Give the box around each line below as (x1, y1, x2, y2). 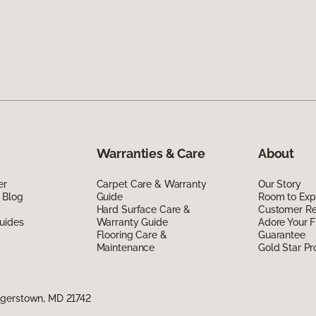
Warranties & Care (96, 145, 205, 161)
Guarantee (257, 229, 305, 241)
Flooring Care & (96, 229, 167, 241)
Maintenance (96, 241, 155, 253)
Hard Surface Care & (96, 203, 190, 215)
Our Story (257, 178, 301, 190)
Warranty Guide (96, 216, 168, 228)
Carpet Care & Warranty (96, 178, 207, 190)
